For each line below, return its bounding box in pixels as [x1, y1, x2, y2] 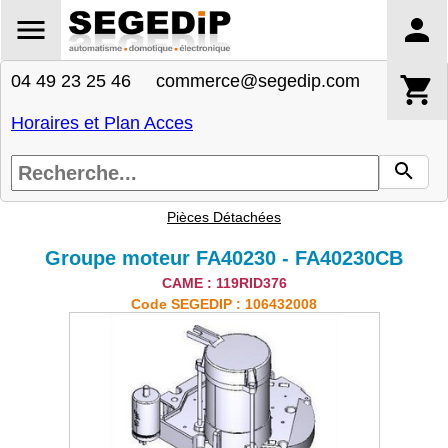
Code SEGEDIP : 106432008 [131, 296, 317, 312]
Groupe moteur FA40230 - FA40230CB [45, 247, 403, 269]
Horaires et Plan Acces [11, 113, 193, 133]
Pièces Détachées [167, 209, 281, 225]
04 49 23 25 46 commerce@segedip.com [11, 71, 360, 91]
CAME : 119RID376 [161, 275, 287, 291]
